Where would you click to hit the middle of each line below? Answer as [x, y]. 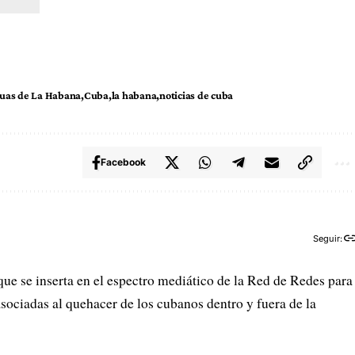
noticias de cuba [197, 95]
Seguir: [327, 239]
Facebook [123, 162]
